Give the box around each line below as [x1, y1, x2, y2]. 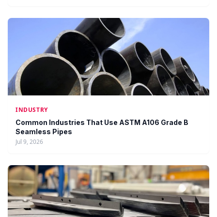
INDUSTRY [15, 106, 48, 114]
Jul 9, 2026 [15, 138, 43, 146]
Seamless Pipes [15, 127, 72, 136]
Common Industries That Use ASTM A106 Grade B [15, 118, 188, 127]
